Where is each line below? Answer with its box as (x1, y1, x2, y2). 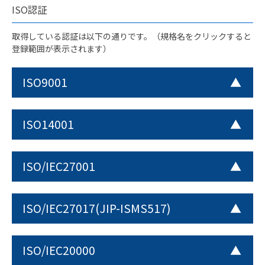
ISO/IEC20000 (22, 241, 95, 258)
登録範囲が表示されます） (12, 42, 111, 54)
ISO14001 (22, 115, 74, 132)
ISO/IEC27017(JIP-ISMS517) (22, 199, 171, 216)
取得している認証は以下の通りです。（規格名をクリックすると (12, 30, 251, 42)
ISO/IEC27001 (22, 157, 95, 174)
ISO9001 (22, 73, 67, 90)
